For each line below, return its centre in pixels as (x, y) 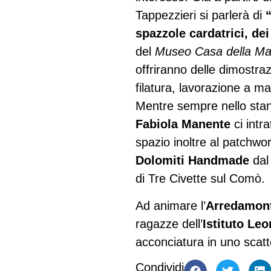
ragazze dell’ (169, 224)
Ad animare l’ (171, 205)
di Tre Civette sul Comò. (200, 179)
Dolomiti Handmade (192, 161)
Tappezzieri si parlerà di (201, 15)
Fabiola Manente (183, 124)
